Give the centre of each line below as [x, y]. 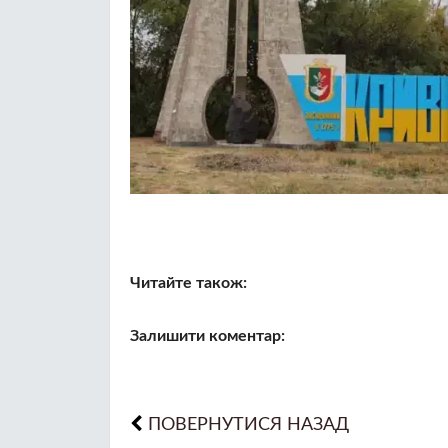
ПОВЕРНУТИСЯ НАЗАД [248, 424]
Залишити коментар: [207, 336]
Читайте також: [188, 283]
